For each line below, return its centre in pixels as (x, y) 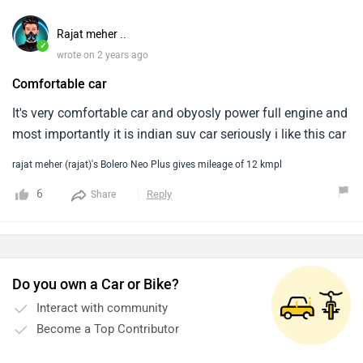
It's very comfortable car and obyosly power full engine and (180, 113)
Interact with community (102, 308)
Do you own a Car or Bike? (96, 284)
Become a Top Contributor (108, 329)
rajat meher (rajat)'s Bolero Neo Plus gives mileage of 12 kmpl (147, 164)
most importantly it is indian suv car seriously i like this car (179, 134)
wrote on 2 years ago (102, 55)
